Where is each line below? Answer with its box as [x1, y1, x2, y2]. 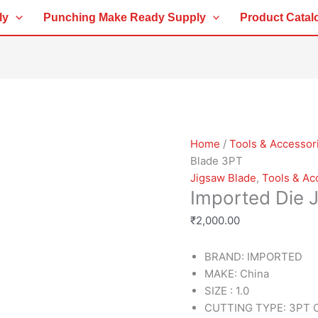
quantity [190, 86, 231, 99]
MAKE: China [204, 266, 270, 280]
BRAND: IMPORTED [204, 249, 303, 263]
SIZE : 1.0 [204, 283, 250, 297]
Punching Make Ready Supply [43, 11, 206, 23]
